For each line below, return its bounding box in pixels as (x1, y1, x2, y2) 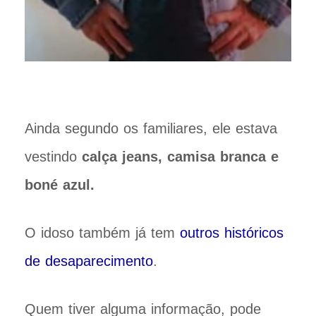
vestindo (25, 149, 82, 165)
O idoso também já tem (25, 225, 180, 241)
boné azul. (25, 177, 95, 193)
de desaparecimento (25, 253, 153, 269)
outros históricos (180, 225, 284, 241)
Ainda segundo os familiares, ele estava (25, 121, 277, 137)
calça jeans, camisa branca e (82, 149, 279, 165)
